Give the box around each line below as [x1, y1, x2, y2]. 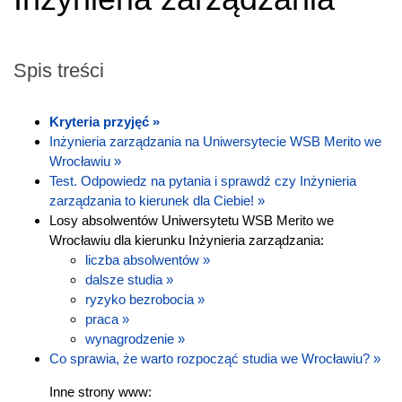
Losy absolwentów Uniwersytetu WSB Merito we [49, 212, 334, 228]
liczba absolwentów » [85, 251, 210, 267]
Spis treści [13, 58, 104, 82]
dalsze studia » [85, 271, 173, 287]
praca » [85, 310, 129, 327]
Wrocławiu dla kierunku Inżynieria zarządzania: [49, 232, 324, 248]
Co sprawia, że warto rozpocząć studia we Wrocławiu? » [49, 350, 380, 366]
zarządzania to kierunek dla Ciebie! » [49, 192, 265, 208]
